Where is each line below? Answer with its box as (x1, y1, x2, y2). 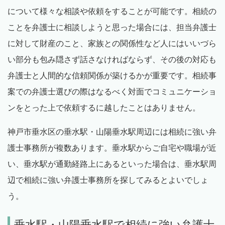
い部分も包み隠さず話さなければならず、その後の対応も (8, 55, 216, 64)
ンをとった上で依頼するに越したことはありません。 (8, 103, 200, 113)
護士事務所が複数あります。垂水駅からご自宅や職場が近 (8, 144, 216, 153)
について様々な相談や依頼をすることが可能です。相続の (8, 7, 216, 16)
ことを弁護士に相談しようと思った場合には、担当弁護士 (8, 23, 216, 32)
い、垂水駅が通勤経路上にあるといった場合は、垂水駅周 (8, 160, 216, 169)
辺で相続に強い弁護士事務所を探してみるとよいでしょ (8, 176, 208, 185)
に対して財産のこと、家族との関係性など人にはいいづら (8, 39, 216, 48)
